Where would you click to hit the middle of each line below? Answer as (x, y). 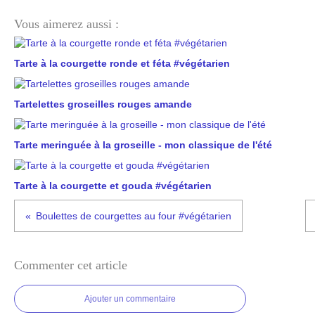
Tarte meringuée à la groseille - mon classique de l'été (143, 145)
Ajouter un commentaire (130, 299)
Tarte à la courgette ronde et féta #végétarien (122, 63)
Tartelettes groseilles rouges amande (103, 104)
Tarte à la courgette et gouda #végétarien (113, 186)
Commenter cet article (71, 265)
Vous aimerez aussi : (66, 24)
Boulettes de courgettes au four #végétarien (134, 216)
